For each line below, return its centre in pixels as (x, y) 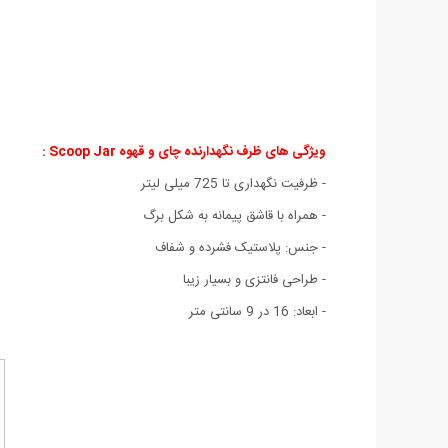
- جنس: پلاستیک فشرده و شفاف (240, 247)
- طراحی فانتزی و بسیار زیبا (254, 279)
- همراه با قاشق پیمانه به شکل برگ (234, 215)
